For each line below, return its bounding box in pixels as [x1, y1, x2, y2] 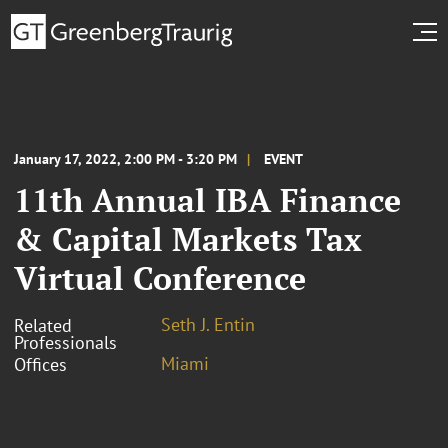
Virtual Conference [14, 256, 306, 299]
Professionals [14, 330, 117, 354]
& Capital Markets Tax [14, 217, 362, 260]
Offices [14, 352, 67, 376]
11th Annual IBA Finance [14, 178, 401, 221]
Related [14, 313, 72, 337]
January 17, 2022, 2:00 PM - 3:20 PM [14, 149, 237, 168]
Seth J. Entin [161, 312, 255, 336]
